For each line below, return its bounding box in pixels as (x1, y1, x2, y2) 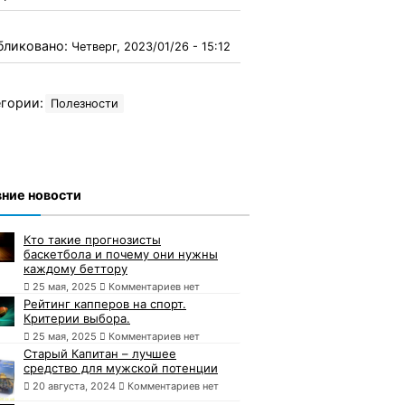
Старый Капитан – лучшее (24, 345, 176, 361)
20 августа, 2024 (33, 379, 116, 392)
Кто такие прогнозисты (24, 231, 161, 247)
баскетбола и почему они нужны (24, 246, 218, 261)
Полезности (51, 96, 118, 110)
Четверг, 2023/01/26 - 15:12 (71, 39, 231, 53)
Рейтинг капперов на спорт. (24, 296, 186, 311)
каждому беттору (24, 260, 127, 276)
